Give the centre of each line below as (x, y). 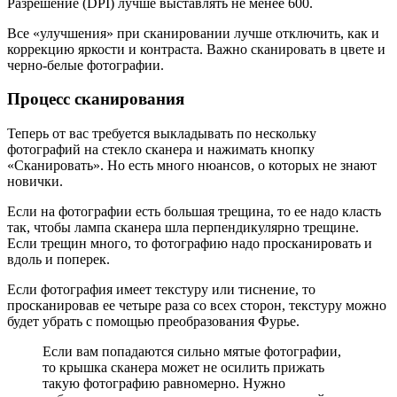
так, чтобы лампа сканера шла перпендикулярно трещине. (183, 228)
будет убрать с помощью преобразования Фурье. (153, 322)
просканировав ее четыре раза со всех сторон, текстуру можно (197, 306)
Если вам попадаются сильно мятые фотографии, (192, 352)
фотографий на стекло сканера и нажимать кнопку (161, 150)
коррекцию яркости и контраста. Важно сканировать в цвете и (196, 49)
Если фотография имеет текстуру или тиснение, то (161, 290)
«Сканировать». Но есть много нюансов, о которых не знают (192, 166)
